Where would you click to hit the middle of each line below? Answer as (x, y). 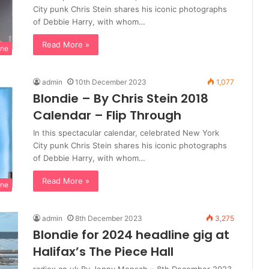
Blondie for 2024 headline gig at (131, 235)
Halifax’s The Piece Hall (103, 252)
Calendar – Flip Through (107, 116)
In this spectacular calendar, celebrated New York (126, 133)
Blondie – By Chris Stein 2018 (121, 99)
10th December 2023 (111, 82)
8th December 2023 (109, 219)
